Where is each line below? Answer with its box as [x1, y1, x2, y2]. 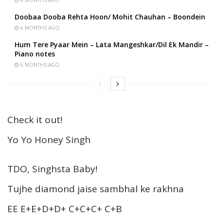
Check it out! [7, 113, 62, 126]
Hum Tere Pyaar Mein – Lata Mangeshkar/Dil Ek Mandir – [15, 39, 209, 49]
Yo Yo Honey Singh [7, 133, 91, 146]
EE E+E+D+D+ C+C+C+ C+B [7, 202, 122, 215]
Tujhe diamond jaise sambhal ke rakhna [7, 182, 184, 195]
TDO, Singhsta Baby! [7, 162, 97, 175]
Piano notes [15, 49, 55, 58]
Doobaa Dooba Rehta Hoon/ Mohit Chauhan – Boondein [15, 12, 205, 21]
